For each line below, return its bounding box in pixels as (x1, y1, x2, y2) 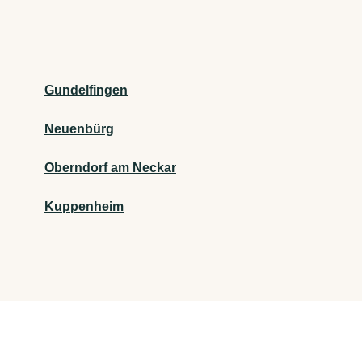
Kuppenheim (44, 200, 124, 214)
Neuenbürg (44, 122, 114, 137)
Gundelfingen (44, 83, 128, 98)
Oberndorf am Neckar (44, 161, 176, 175)
